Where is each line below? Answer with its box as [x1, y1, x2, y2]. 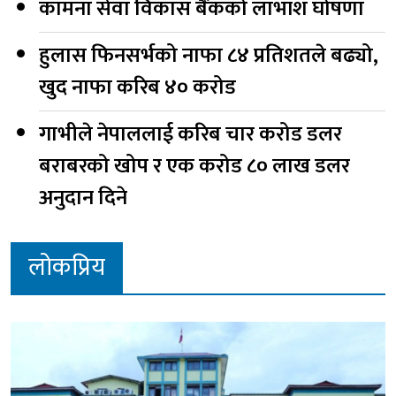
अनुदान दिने [39, 179, 127, 216]
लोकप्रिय [28, 246, 105, 288]
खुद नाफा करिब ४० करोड [39, 69, 236, 105]
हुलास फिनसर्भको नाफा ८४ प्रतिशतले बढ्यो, [39, 37, 378, 73]
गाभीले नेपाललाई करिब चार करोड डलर [39, 116, 342, 152]
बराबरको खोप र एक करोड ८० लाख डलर [39, 148, 350, 184]
